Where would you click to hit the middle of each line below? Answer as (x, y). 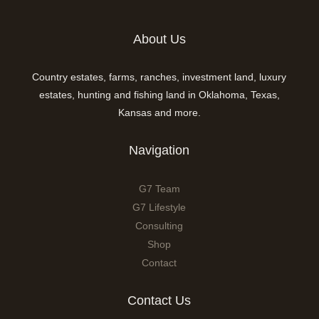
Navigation (159, 150)
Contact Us (159, 300)
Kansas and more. (159, 112)
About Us (159, 39)
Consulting (159, 225)
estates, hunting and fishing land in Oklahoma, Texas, (159, 94)
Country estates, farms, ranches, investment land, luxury (159, 77)
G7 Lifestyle (159, 207)
